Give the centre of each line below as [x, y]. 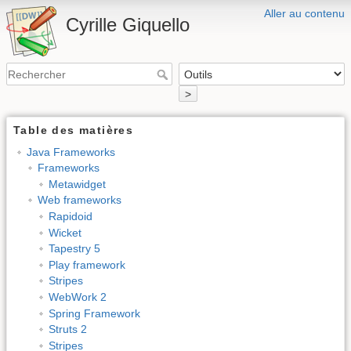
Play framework [87, 264]
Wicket [65, 232]
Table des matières [74, 130]
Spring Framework [94, 313]
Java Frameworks [71, 152]
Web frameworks [79, 200]
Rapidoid [70, 216]
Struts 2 [67, 329]
